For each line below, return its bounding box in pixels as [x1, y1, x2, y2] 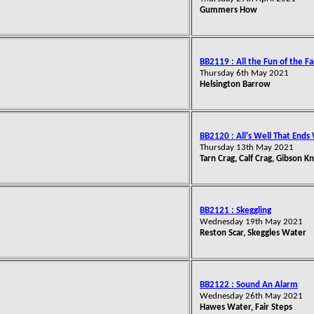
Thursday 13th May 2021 [200, 143, 294, 152]
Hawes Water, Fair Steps [200, 303, 292, 312]
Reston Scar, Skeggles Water [200, 228, 306, 238]
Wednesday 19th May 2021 [200, 217, 303, 226]
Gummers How [200, 6, 257, 15]
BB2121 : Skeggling [200, 206, 271, 215]
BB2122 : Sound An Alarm [200, 280, 298, 289]
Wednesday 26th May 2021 [200, 292, 303, 301]
